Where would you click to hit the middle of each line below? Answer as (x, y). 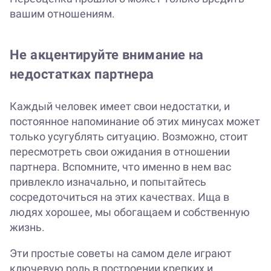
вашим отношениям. (62, 14)
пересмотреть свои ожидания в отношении (120, 152)
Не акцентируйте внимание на (107, 55)
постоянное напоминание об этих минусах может (135, 122)
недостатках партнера (82, 74)
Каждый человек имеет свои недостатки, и (120, 106)
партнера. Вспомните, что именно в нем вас (120, 167)
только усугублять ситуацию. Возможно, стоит (129, 137)
